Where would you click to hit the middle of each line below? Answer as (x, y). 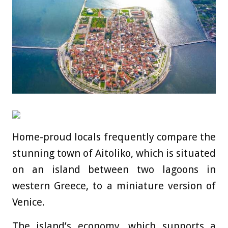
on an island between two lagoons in (114, 169)
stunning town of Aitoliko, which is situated (114, 153)
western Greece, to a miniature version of (114, 186)
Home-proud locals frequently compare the (114, 137)
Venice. (28, 202)
